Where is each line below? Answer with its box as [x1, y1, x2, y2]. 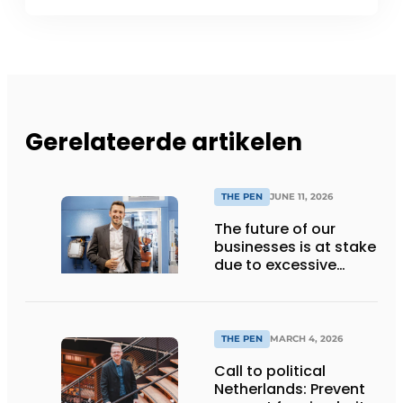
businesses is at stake [214, 236, 376, 257]
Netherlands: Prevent [214, 378, 365, 399]
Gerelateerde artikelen [25, 125, 302, 158]
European [214, 272, 283, 293]
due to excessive [214, 254, 336, 275]
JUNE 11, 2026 [270, 190, 333, 202]
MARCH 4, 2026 [270, 332, 343, 345]
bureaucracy [214, 290, 308, 311]
